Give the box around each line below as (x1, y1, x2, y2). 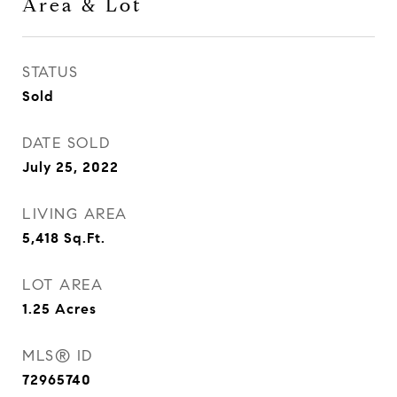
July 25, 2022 (22, 159, 119, 175)
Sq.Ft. (64, 230, 105, 246)
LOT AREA (22, 276, 103, 294)
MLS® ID (22, 346, 93, 365)
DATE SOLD (22, 134, 111, 152)
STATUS (22, 63, 78, 82)
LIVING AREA (22, 205, 128, 223)
